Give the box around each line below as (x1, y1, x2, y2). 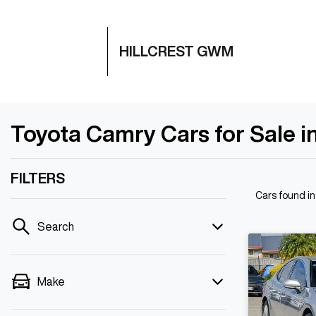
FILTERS (11, 171, 65, 186)
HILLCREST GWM (119, 44, 233, 59)
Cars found (255, 190, 308, 200)
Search (37, 221, 74, 232)
